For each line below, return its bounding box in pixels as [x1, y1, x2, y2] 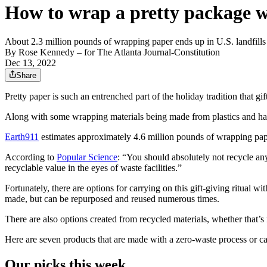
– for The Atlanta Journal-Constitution [74, 47, 220, 58]
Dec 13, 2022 [5, 58, 56, 69]
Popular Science [57, 152, 117, 163]
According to [5, 152, 57, 163]
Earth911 [5, 132, 39, 142]
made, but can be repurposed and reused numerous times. [5, 194, 219, 204]
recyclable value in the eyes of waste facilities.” [5, 163, 182, 173]
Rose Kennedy [18, 47, 74, 58]
